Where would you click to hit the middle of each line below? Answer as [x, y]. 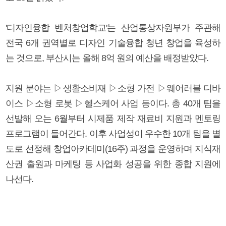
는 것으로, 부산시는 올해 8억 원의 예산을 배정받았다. [107, 58]
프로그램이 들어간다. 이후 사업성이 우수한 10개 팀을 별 [113, 133]
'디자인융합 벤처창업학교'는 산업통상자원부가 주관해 [113, 27]
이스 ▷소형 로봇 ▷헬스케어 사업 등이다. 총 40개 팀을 [113, 103]
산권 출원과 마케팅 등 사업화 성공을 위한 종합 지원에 [113, 164]
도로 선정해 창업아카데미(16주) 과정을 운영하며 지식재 [113, 149]
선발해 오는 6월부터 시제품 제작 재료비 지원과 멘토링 [113, 118]
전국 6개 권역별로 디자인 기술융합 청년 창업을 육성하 [113, 43]
